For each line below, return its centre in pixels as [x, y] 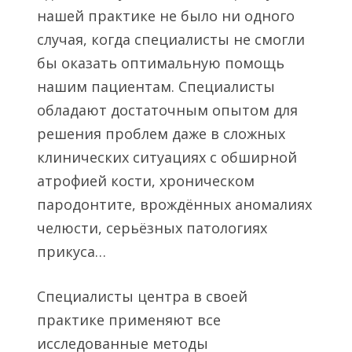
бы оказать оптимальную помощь [160, 63]
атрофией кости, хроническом [145, 181]
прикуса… [71, 251]
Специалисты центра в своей [142, 297]
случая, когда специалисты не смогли [170, 39]
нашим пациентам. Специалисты [156, 86]
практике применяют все [128, 320]
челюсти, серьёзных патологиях [152, 228]
